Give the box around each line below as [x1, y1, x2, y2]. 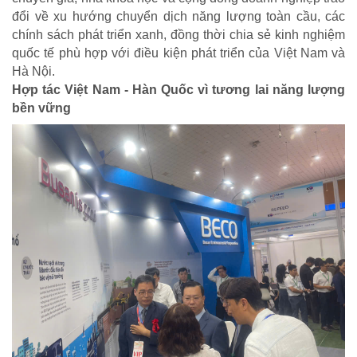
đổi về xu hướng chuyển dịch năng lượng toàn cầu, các [12, 10, 345, 24]
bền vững [12, 101, 71, 116]
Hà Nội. [12, 65, 55, 79]
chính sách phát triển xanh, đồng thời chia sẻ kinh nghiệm [12, 28, 345, 42]
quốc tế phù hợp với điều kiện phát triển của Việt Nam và [12, 46, 345, 61]
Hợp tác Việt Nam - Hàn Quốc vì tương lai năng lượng [12, 83, 345, 97]
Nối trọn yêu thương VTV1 [12, 326, 162, 340]
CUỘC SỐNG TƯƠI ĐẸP [12, 296, 148, 310]
